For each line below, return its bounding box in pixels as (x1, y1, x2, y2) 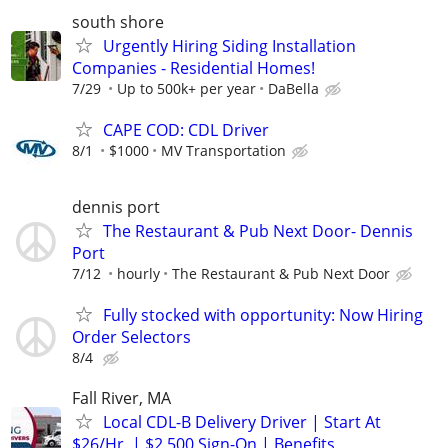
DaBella (268, 78, 319, 98)
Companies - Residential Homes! (72, 56, 315, 79)
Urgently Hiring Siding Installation (103, 34, 356, 57)
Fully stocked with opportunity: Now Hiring (103, 304, 423, 327)
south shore (72, 10, 164, 33)
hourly (117, 264, 160, 284)
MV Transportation (161, 140, 286, 160)
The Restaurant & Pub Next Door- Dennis (103, 220, 413, 243)
